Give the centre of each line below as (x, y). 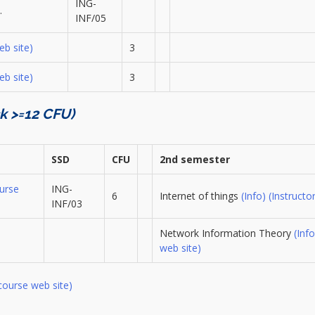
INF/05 (90, 18)
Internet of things (200, 196)
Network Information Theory (226, 233)
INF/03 (66, 204)
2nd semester (194, 160)
